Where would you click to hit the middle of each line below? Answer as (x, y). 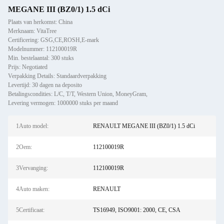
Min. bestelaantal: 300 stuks (41, 58)
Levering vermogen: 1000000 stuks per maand (63, 103)
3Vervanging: (32, 168)
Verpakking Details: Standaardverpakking (57, 76)
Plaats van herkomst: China (40, 22)
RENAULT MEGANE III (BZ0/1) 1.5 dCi (144, 126)
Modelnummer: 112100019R (42, 49)
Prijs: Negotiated (28, 67)
